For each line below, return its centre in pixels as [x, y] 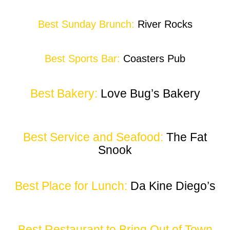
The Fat [185, 137]
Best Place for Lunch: [71, 186]
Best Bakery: [64, 94]
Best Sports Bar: [82, 59]
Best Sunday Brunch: [86, 24]
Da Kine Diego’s [171, 186]
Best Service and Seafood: [93, 137]
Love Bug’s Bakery [149, 94]
